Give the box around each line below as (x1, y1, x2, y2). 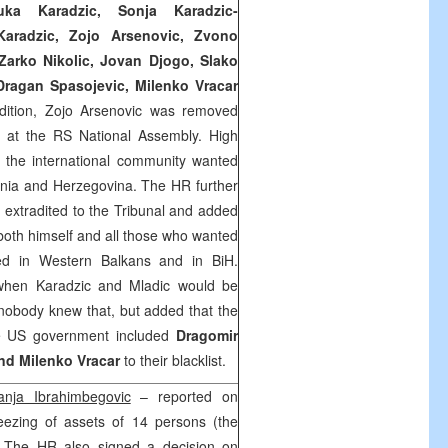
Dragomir (176, 325, 238, 345)
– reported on (130, 386, 239, 406)
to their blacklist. (120, 350, 226, 370)
